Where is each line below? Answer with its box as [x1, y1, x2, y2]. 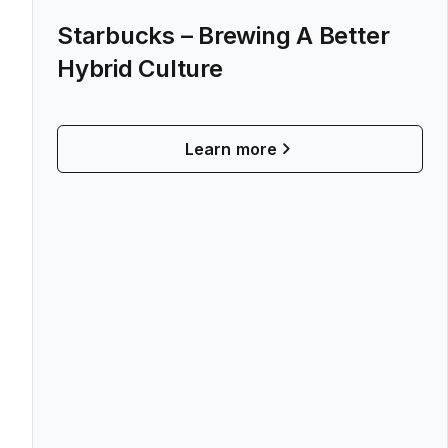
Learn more [185, 138, 277, 159]
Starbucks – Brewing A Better [57, 20, 390, 50]
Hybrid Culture [57, 53, 223, 83]
